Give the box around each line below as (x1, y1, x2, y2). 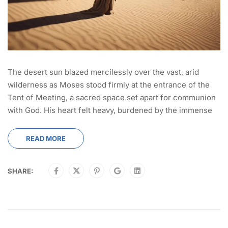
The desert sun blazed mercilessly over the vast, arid (8, 67, 199, 77)
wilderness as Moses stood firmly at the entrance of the (8, 79, 210, 90)
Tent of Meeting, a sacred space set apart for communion (8, 92, 216, 102)
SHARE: (8, 166, 33, 175)
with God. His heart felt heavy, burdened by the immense (8, 105, 212, 115)
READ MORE (26, 134, 66, 142)
